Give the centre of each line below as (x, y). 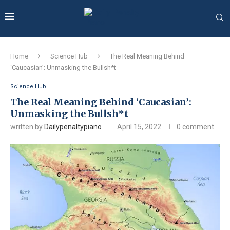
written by (27, 127)
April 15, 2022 (139, 127)
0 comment (195, 127)
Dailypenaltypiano (73, 127)
